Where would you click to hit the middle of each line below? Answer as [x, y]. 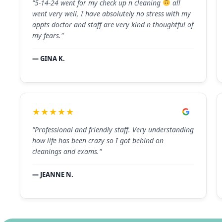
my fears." [48, 35]
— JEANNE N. [53, 175]
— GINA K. [49, 58]
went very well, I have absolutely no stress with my [111, 13]
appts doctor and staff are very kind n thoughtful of [113, 24]
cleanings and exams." [67, 152]
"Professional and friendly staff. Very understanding [113, 130]
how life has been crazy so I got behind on [98, 141]
